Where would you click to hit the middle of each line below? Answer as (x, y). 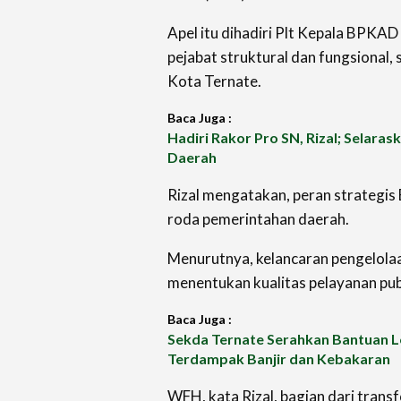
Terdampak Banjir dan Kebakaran (279, 358)
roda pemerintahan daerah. (258, 218)
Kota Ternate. (214, 81)
